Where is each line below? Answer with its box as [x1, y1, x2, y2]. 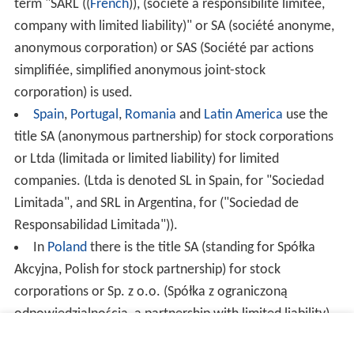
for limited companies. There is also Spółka [13, 328, 260, 344]
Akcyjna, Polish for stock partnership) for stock [13, 262, 281, 277]
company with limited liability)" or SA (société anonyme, [13, 18, 334, 34]
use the [282, 107, 328, 122]
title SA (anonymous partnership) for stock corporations [13, 129, 333, 145]
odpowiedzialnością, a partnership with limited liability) [13, 306, 330, 322]
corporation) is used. [13, 85, 133, 100]
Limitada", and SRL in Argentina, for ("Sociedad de [13, 195, 299, 211]
